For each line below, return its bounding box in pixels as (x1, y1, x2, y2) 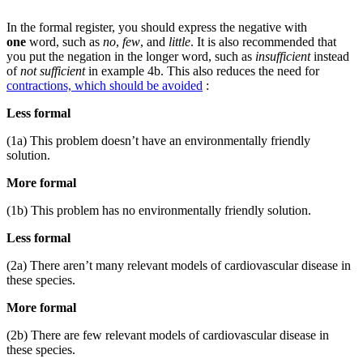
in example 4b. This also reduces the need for (88, 63, 319, 78)
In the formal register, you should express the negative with (6, 19, 307, 34)
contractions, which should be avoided (6, 78, 203, 92)
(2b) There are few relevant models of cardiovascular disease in (6, 327, 329, 342)
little (169, 34, 190, 49)
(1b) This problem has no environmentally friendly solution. (6, 203, 311, 217)
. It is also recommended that (190, 34, 336, 49)
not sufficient (20, 63, 88, 78)
